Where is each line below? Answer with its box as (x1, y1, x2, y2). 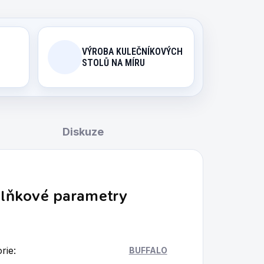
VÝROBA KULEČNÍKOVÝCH (81, 46, 183, 57)
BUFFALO (128, 245, 167, 255)
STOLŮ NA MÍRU (81, 57, 145, 68)
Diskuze (62, 126, 104, 138)
